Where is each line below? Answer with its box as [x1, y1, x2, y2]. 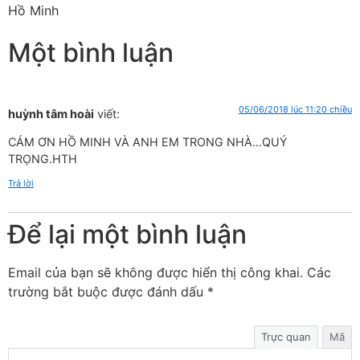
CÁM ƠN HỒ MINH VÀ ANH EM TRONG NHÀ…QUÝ [8, 135, 288, 149]
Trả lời [8, 177, 34, 189]
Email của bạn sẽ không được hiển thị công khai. [8, 264, 303, 280]
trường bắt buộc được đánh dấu [8, 283, 207, 300]
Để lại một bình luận [8, 218, 247, 250]
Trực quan [261, 330, 311, 344]
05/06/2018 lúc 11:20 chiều [239, 103, 352, 115]
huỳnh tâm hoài [8, 106, 94, 121]
